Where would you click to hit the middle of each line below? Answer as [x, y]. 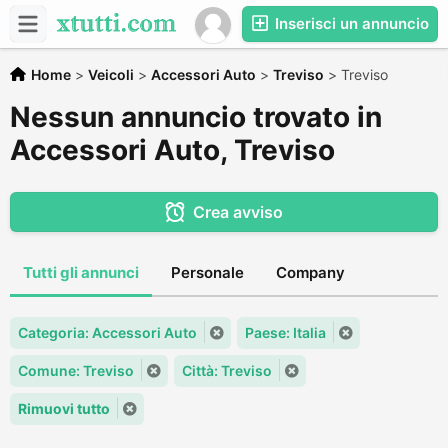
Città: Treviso [227, 370]
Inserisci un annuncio [350, 23]
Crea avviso [237, 212]
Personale [207, 272]
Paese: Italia [285, 332]
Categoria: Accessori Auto [107, 332]
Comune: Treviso [76, 370]
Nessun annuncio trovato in [196, 117]
